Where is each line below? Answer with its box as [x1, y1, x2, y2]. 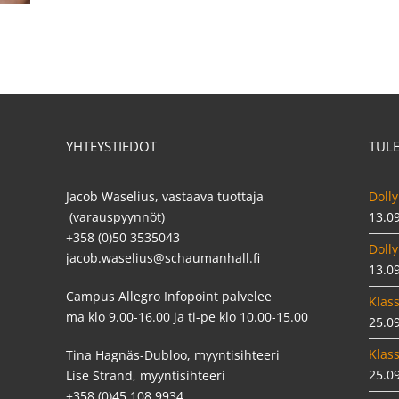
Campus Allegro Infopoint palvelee [65, 287, 272, 305]
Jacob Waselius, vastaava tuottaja [65, 187, 267, 205]
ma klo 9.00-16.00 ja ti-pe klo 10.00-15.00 [65, 307, 308, 325]
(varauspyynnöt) [65, 208, 165, 225]
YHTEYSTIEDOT [65, 136, 157, 155]
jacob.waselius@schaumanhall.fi [65, 248, 260, 266]
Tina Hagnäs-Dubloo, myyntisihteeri [65, 346, 280, 363]
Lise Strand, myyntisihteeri [65, 366, 225, 384]
